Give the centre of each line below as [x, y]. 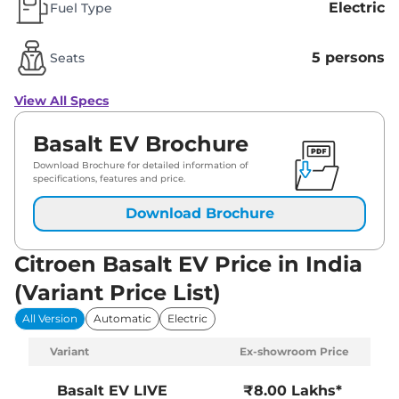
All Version [50, 319]
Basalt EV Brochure [141, 144]
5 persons [348, 58]
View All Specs [61, 101]
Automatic [122, 319]
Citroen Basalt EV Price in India [188, 265]
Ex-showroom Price [294, 352]
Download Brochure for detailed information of [141, 166]
